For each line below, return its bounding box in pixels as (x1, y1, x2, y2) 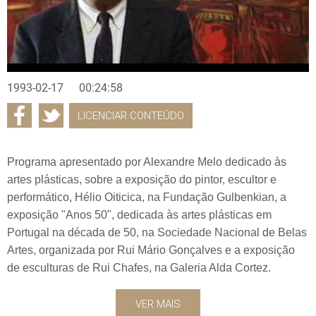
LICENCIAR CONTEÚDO (78, 109, 184, 122)
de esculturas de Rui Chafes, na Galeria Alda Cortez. (7, 261, 271, 274)
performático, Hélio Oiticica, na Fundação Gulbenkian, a (7, 190, 286, 203)
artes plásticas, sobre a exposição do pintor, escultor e (7, 173, 276, 186)
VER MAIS (135, 297, 181, 310)
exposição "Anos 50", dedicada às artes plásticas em (7, 208, 272, 221)
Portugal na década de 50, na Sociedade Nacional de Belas (7, 226, 307, 238)
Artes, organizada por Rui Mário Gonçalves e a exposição (7, 243, 295, 256)
